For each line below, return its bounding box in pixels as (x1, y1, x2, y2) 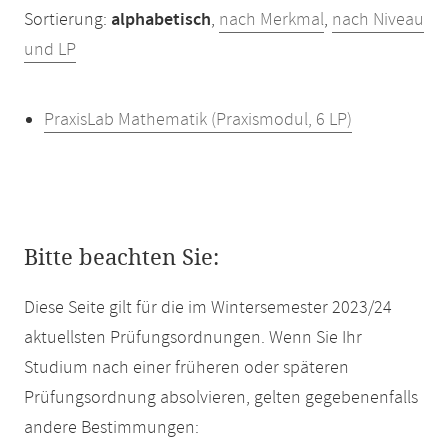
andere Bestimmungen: (24, 416, 199, 440)
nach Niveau (332, 8, 424, 32)
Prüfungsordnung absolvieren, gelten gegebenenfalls (24, 386, 418, 410)
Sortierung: (24, 8, 111, 32)
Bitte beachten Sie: (24, 245, 219, 271)
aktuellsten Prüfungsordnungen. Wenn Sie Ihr (24, 326, 362, 350)
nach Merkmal (219, 8, 324, 32)
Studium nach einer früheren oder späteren (24, 356, 349, 380)
